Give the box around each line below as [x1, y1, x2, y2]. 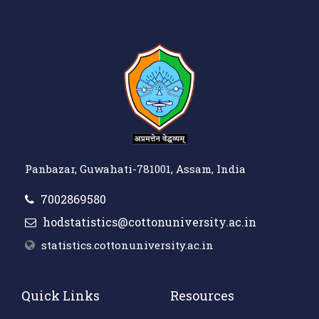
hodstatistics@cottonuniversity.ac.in [40, 214, 256, 229]
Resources [170, 287, 234, 304]
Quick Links [21, 287, 100, 304]
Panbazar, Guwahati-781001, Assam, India [25, 162, 246, 176]
